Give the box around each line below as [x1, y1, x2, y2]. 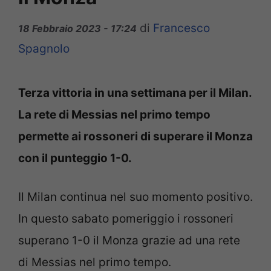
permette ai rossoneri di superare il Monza [18, 129, 253, 143]
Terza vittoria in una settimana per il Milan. [18, 85, 252, 100]
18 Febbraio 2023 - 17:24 [18, 22, 137, 34]
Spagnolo [18, 41, 70, 56]
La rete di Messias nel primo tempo [18, 107, 211, 122]
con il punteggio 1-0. [18, 151, 132, 165]
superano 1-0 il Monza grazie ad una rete [18, 233, 240, 248]
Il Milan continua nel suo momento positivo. [18, 190, 253, 204]
